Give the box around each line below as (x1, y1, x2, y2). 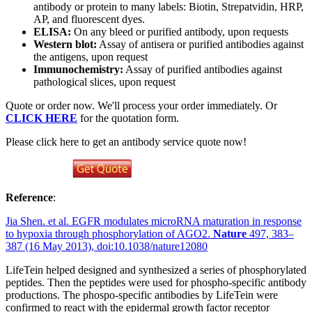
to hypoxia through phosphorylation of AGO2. (6, 228, 213, 240)
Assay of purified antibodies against (123, 63, 282, 76)
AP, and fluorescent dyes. (33, 13, 145, 26)
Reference (6, 192, 53, 204)
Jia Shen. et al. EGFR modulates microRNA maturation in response (6, 215, 302, 228)
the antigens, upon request (33, 51, 148, 63)
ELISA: (33, 26, 71, 38)
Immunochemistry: (33, 63, 123, 76)
